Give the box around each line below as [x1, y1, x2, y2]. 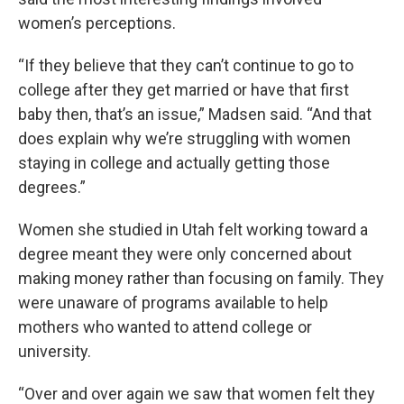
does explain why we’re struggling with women [18, 129, 351, 148]
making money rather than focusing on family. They [18, 269, 384, 288]
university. [18, 342, 116, 361]
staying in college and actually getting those [18, 153, 330, 172]
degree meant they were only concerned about [18, 244, 352, 263]
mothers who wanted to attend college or [18, 317, 312, 336]
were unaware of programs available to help [18, 293, 328, 312]
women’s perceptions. [18, 14, 176, 32]
